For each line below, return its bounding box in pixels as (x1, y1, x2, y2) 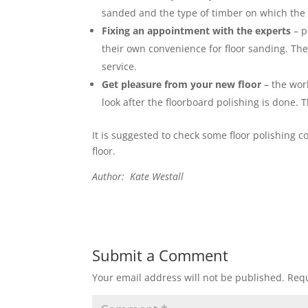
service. (102, 60, 137, 74)
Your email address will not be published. (92, 271, 285, 285)
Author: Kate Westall (92, 170, 184, 184)
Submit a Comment (92, 245, 229, 266)
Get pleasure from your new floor (102, 78, 262, 91)
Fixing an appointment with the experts (102, 24, 291, 38)
